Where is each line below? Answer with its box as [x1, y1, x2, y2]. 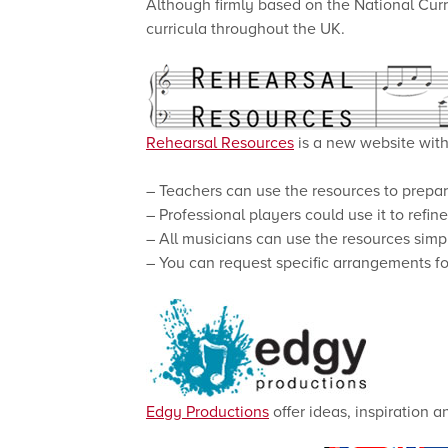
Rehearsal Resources [146, 131, 294, 153]
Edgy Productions [146, 400, 269, 422]
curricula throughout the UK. [146, 17, 345, 39]
